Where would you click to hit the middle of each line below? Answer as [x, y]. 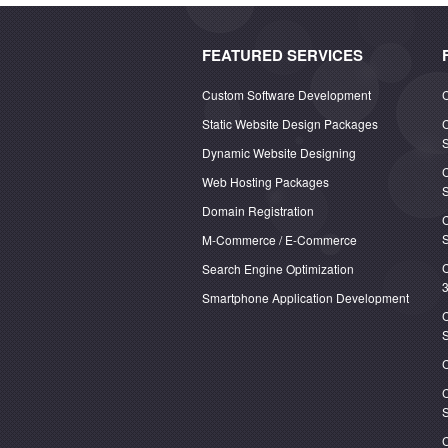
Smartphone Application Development [305, 297]
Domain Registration [258, 210]
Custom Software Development [286, 94]
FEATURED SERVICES [282, 55]
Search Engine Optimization [278, 268]
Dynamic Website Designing [279, 152]
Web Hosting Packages [265, 181]
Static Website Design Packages [290, 123]
